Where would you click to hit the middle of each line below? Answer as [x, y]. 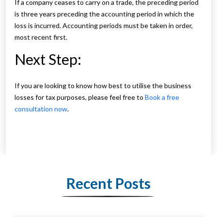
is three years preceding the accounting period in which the [104, 14]
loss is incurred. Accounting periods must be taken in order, [104, 26]
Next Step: [48, 59]
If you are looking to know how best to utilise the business [103, 86]
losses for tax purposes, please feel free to [80, 97]
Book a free [162, 97]
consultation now [41, 109]
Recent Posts [108, 183]
